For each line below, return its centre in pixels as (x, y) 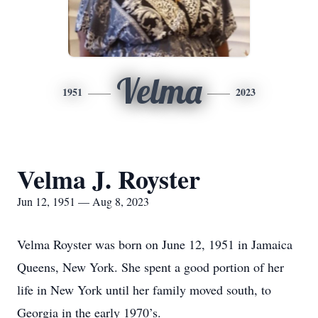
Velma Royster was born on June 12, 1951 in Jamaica (155, 244)
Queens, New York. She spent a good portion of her (150, 267)
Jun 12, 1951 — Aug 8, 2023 (83, 201)
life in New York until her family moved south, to (144, 290)
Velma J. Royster (109, 179)
